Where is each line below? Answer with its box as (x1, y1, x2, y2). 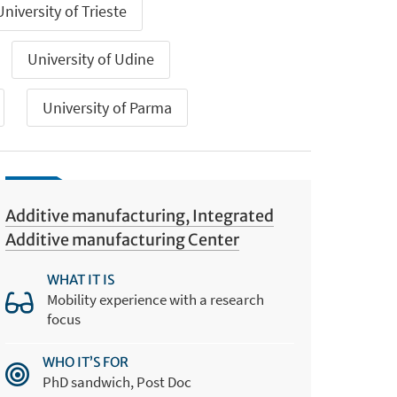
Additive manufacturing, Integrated (5, 206, 275, 227)
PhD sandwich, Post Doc (43, 371, 192, 392)
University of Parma (43, 97, 173, 118)
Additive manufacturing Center (5, 230, 240, 251)
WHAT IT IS (47, 271, 115, 289)
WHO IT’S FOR (43, 353, 129, 370)
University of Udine (27, 49, 155, 70)
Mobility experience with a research (47, 290, 265, 310)
